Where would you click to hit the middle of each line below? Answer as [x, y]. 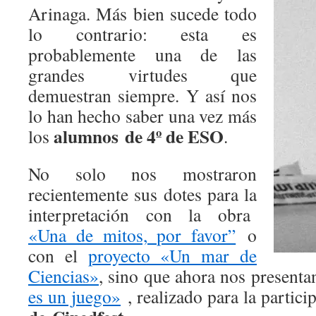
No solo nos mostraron [142, 174]
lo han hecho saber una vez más [142, 116]
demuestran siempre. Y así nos [142, 95]
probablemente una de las [142, 54]
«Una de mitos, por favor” [132, 235]
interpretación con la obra [142, 214]
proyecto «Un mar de [172, 255]
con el [58, 255]
